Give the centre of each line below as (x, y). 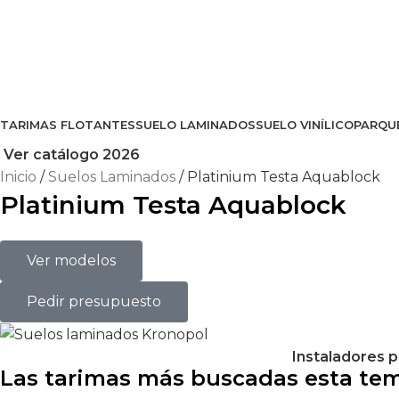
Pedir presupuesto (94, 301)
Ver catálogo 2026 (72, 155)
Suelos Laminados (114, 177)
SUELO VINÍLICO (305, 125)
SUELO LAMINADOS (195, 125)
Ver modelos (71, 261)
